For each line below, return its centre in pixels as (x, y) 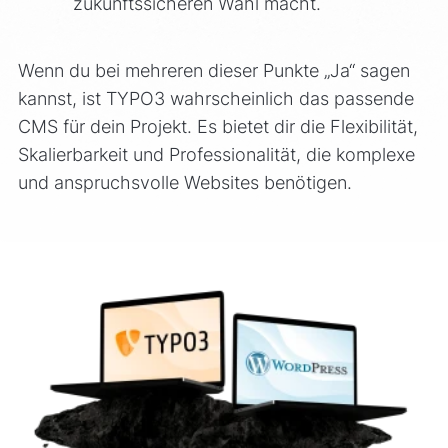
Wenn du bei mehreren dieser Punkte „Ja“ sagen (213, 71)
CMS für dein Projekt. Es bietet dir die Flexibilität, (217, 127)
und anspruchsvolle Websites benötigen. (184, 183)
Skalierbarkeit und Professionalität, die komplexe (216, 155)
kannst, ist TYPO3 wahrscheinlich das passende (215, 99)
